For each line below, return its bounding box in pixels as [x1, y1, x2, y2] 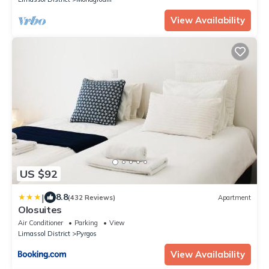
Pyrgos [76, 229, 97, 238]
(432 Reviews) [68, 193, 115, 202]
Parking [74, 219, 98, 228]
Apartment [218, 193, 251, 202]
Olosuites [18, 204, 62, 216]
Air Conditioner [18, 219, 63, 228]
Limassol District [18, 229, 70, 238]
